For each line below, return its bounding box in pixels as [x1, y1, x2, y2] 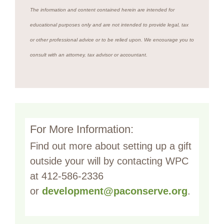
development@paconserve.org [42, 185, 187, 197]
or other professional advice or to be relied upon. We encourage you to [30, 36, 194, 42]
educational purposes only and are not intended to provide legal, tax [30, 21, 188, 27]
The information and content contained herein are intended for [30, 6, 174, 12]
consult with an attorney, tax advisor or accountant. [30, 51, 147, 57]
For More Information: [30, 122, 133, 135]
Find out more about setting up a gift [30, 140, 191, 152]
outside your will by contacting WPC [30, 155, 188, 167]
